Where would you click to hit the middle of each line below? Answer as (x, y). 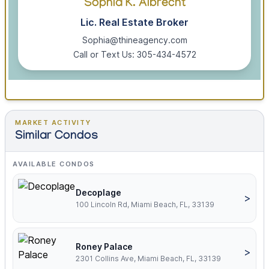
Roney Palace (104, 247)
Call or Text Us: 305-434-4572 (134, 55)
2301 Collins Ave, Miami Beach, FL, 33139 (148, 259)
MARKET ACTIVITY (53, 123)
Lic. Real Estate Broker (134, 23)
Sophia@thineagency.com (134, 40)
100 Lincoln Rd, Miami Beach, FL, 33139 (145, 205)
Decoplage (98, 193)
